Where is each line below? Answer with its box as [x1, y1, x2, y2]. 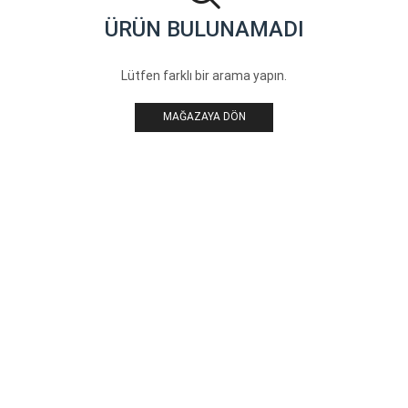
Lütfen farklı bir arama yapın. [121, 67, 287, 83]
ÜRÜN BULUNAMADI [104, 16, 304, 43]
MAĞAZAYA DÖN [162, 110, 246, 124]
